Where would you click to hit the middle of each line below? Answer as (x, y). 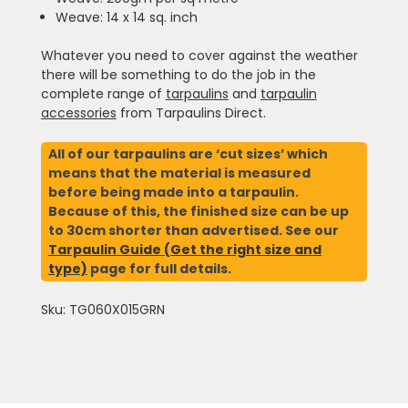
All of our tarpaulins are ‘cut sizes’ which (188, 153)
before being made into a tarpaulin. (173, 192)
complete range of (103, 93)
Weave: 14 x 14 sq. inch (126, 17)
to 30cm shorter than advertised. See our (193, 230)
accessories (78, 112)
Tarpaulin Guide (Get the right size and (184, 249)
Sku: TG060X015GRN (102, 309)
